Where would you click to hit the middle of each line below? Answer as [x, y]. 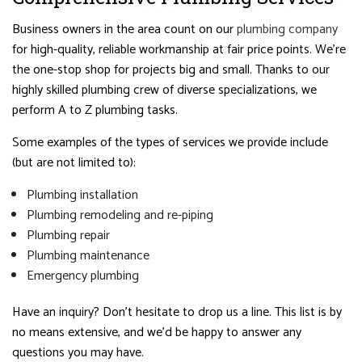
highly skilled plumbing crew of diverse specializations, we [164, 90]
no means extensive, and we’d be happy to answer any [157, 332]
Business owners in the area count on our [124, 29]
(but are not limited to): [74, 162]
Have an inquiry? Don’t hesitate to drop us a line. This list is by [177, 312]
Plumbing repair [68, 235]
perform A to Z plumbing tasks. [95, 110]
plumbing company [287, 29]
